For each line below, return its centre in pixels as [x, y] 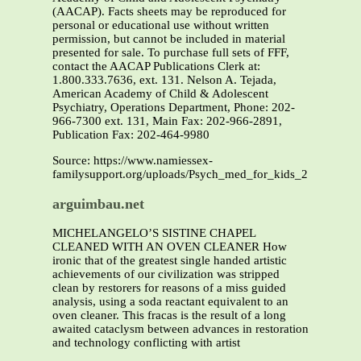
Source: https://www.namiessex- [133, 161]
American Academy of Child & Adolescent [160, 94]
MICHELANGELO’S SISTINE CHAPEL [154, 233]
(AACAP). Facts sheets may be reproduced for [169, 12]
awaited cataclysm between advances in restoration [180, 329]
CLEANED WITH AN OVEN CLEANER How [170, 247]
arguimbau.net [98, 203]
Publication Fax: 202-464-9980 [131, 135]
